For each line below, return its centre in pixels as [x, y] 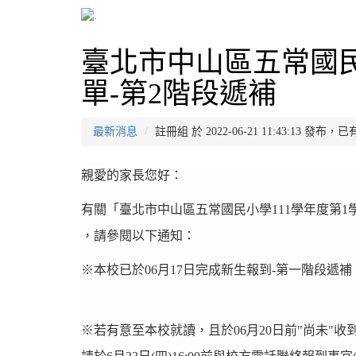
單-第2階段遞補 [179, 94]
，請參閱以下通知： [138, 236]
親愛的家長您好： [132, 175]
